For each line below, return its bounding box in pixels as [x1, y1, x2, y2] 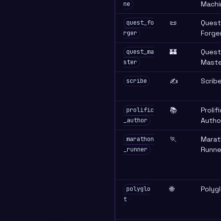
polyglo [126, 185, 150, 193]
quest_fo [126, 19, 154, 27]
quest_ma [126, 48, 154, 56]
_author [123, 116, 147, 125]
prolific [126, 106, 154, 114]
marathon [126, 135, 154, 144]
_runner [123, 146, 147, 154]
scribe [126, 77, 147, 85]
